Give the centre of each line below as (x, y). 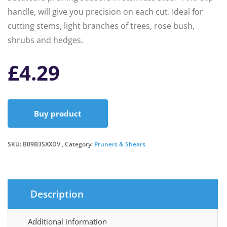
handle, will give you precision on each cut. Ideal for (105, 12)
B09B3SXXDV (42, 144)
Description (57, 194)
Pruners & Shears (120, 144)
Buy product (58, 113)
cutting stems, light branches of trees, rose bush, (101, 26)
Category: (80, 144)
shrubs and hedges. (45, 40)
